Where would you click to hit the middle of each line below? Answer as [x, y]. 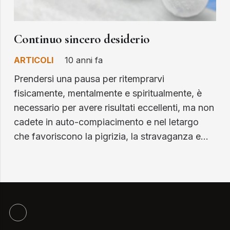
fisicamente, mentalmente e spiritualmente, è [108, 93]
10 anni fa [83, 60]
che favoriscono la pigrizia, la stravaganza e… [111, 137]
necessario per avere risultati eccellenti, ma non [114, 108]
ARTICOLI [34, 60]
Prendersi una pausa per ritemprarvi [89, 79]
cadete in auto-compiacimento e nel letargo [106, 122]
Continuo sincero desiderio [82, 39]
